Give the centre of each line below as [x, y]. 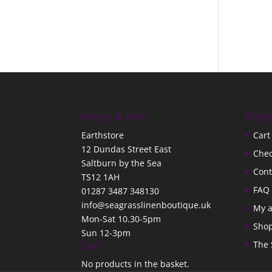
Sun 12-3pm [106, 233]
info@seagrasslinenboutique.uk [146, 205]
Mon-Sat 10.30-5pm [121, 219]
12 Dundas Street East [127, 149]
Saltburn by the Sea [122, 163]
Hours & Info [114, 117]
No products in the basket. [136, 264]
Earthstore [103, 135]
